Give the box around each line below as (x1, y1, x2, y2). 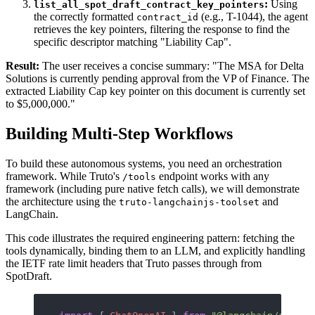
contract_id (136, 12, 198, 23)
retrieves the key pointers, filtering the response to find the (34, 23, 290, 36)
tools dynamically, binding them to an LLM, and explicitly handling (6, 244, 305, 257)
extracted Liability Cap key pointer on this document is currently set (6, 85, 305, 98)
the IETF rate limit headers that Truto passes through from (6, 257, 262, 269)
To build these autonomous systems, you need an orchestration (6, 157, 282, 169)
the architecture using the (6, 195, 119, 207)
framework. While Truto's (6, 169, 122, 182)
